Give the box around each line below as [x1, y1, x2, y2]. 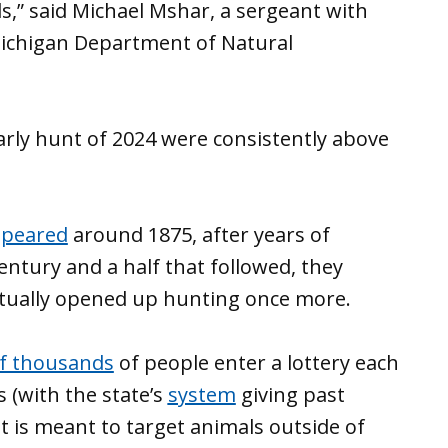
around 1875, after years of [67, 220, 330, 248]
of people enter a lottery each [113, 348, 399, 376]
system [167, 380, 236, 408]
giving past [235, 380, 345, 408]
